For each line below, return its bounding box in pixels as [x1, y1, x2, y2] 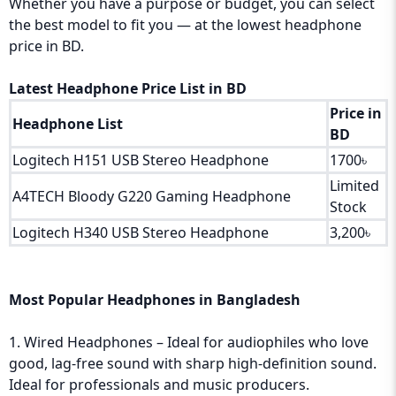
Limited [330, 176, 379, 195]
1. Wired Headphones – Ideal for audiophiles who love [9, 332, 369, 352]
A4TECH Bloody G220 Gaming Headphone [12, 187, 291, 206]
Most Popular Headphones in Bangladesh [9, 290, 301, 309]
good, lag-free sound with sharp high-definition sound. [9, 354, 377, 373]
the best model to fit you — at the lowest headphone [9, 15, 362, 34]
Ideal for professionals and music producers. [9, 375, 309, 394]
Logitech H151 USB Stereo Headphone [12, 150, 269, 170]
